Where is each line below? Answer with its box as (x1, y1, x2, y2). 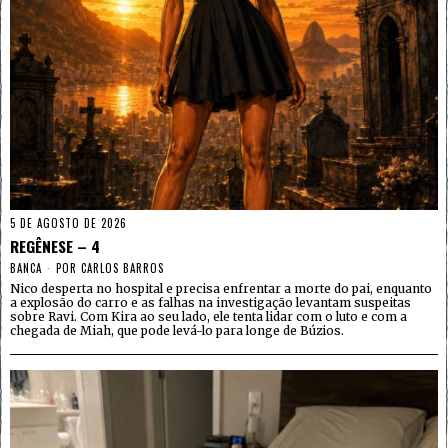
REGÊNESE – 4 (10, 235, 100, 258)
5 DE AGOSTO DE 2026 (10, 215, 127, 232)
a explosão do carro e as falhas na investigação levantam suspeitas (10, 295, 411, 311)
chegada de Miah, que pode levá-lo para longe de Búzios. (10, 323, 344, 339)
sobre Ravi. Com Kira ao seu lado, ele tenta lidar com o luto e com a (10, 309, 407, 325)
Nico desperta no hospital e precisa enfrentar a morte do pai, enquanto (10, 281, 432, 297)
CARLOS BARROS (81, 260, 164, 277)
